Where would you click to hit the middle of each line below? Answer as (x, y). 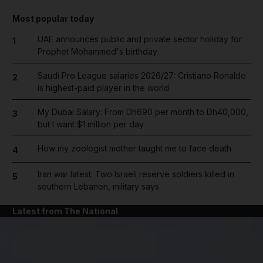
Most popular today (53, 18)
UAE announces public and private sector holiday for (139, 39)
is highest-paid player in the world (103, 87)
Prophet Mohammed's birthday (97, 51)
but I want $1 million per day (90, 124)
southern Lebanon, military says (98, 186)
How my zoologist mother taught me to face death (134, 148)
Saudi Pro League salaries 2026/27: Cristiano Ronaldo (141, 75)
